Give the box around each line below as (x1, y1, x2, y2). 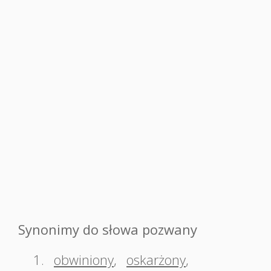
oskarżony (126, 250, 186, 269)
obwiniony (54, 250, 114, 269)
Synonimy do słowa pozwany (18, 220, 197, 238)
